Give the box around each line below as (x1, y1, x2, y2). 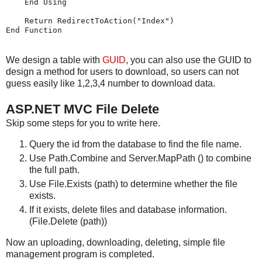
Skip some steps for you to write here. (6, 118, 160, 129)
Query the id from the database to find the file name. (29, 139, 242, 150)
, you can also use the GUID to (126, 55, 251, 65)
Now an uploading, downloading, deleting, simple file (6, 237, 225, 247)
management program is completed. (6, 249, 154, 259)
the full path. (29, 165, 80, 175)
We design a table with (6, 55, 102, 65)
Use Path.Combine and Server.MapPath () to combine (29, 153, 251, 163)
